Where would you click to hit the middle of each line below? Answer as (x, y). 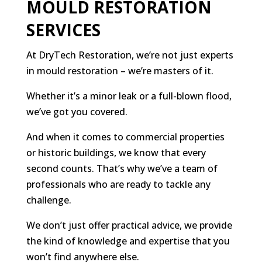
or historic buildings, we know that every (116, 153)
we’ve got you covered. (77, 112)
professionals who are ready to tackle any (118, 185)
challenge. (49, 200)
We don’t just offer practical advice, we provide (129, 225)
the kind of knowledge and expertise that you (128, 241)
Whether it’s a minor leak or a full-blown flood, (129, 96)
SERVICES (63, 30)
